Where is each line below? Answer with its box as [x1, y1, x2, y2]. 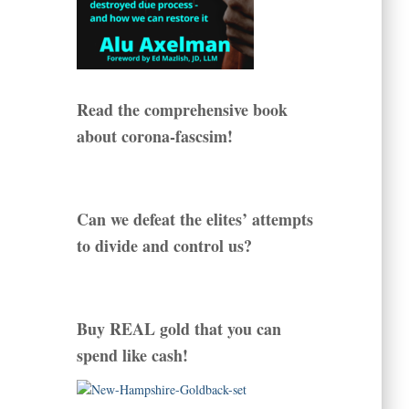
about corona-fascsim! [76, 124, 233, 149]
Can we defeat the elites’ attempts [76, 207, 313, 232]
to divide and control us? [76, 234, 252, 258]
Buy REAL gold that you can [76, 317, 281, 341]
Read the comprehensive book [76, 98, 288, 122]
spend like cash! [76, 343, 188, 368]
